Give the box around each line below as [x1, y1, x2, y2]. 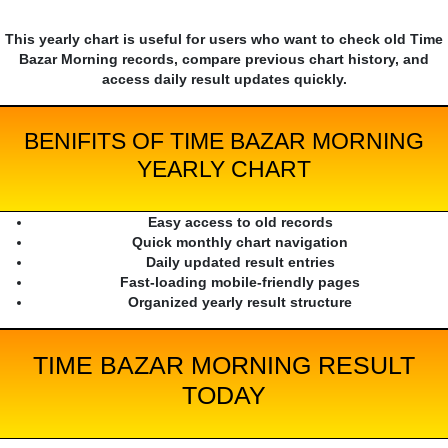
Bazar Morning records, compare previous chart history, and [19, 51, 429, 68]
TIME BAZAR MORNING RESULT [33, 351, 415, 380]
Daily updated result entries [145, 254, 335, 271]
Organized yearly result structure [128, 294, 352, 311]
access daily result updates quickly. [101, 71, 347, 88]
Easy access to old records [147, 214, 333, 231]
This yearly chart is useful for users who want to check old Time [5, 31, 443, 48]
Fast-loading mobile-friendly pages [120, 274, 360, 291]
